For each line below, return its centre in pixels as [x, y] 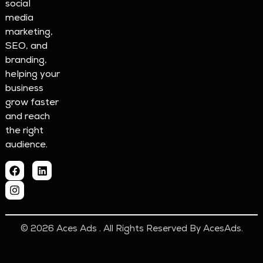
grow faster [32, 104]
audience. [26, 146]
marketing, [29, 33]
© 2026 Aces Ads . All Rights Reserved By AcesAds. [131, 229]
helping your [32, 75]
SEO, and [26, 47]
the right [24, 132]
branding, [26, 61]
